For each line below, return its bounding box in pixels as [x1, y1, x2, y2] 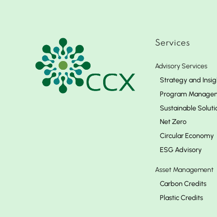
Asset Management [155, 165, 214, 174]
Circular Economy [160, 131, 214, 140]
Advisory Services [155, 62, 207, 70]
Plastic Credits [160, 193, 203, 202]
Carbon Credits [160, 179, 206, 188]
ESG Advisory [160, 145, 202, 154]
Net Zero [160, 117, 186, 126]
